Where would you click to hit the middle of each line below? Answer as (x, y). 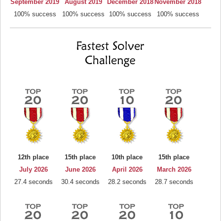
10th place (127, 157)
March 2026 (174, 169)
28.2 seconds (127, 182)
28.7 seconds (174, 182)
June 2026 (80, 169)
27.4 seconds (33, 182)
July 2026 (33, 169)
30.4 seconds (80, 182)
